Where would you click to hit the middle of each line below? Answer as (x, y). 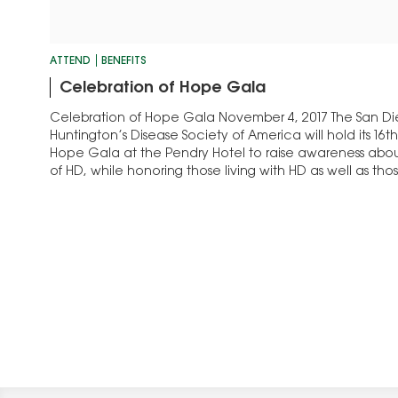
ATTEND (70, 61)
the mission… (90, 190)
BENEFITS (124, 61)
